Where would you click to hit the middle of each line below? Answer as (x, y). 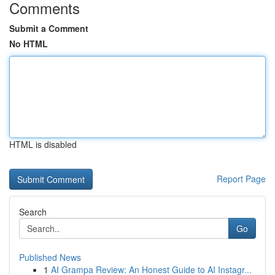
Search (33, 212)
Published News (50, 257)
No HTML (29, 44)
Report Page (241, 179)
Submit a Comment (49, 28)
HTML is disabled (43, 144)
